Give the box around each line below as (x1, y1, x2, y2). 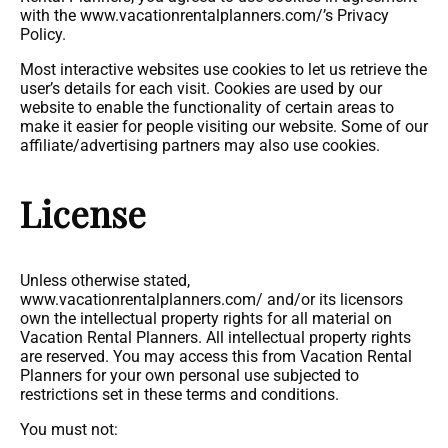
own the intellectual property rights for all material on (20, 309, 392, 328)
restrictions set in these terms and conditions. (20, 385, 339, 404)
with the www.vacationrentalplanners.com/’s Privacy (20, 6, 389, 25)
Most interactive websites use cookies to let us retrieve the (20, 60, 427, 79)
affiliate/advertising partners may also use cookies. (20, 136, 380, 155)
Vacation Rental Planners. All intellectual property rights (20, 328, 411, 347)
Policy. (20, 25, 66, 44)
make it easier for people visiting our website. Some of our (20, 117, 428, 136)
